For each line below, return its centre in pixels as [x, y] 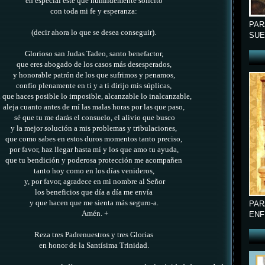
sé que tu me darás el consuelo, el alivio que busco [95, 118]
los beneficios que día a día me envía [95, 193]
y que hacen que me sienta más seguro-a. [95, 203]
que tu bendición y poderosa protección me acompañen [95, 161]
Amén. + [95, 214]
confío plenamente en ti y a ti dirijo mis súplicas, [95, 86]
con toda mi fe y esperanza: [95, 12]
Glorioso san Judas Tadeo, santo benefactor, [95, 54]
